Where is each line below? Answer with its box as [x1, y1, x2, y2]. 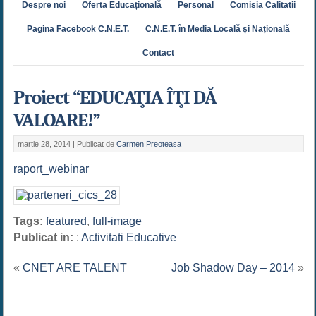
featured [45, 215, 87, 227]
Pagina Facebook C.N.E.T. [27, 24, 130, 34]
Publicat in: [13, 231, 76, 243]
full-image [92, 215, 142, 227]
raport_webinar [13, 163, 89, 175]
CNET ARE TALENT [22, 262, 127, 274]
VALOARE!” [13, 109, 100, 131]
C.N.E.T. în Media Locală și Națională [145, 24, 291, 34]
